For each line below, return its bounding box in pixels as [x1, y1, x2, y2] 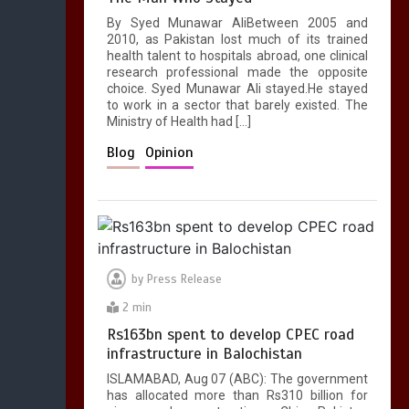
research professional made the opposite [106, 65, 368, 80]
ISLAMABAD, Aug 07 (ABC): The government [106, 372, 368, 387]
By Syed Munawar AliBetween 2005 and [106, 16, 368, 31]
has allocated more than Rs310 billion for [106, 388, 368, 404]
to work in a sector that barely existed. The [106, 98, 368, 113]
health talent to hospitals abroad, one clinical [106, 48, 368, 64]
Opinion [144, 143, 194, 163]
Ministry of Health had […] [106, 114, 251, 130]
